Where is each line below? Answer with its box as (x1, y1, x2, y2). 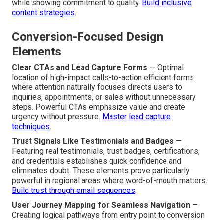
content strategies (12, 7, 75, 17)
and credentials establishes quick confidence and (12, 156, 181, 165)
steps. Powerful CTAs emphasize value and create (12, 102, 185, 111)
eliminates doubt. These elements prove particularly (12, 165, 190, 175)
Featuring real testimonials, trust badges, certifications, (12, 146, 200, 156)
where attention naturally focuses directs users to (12, 82, 182, 92)
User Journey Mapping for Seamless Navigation (12, 200, 190, 210)
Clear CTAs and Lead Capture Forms (12, 62, 147, 72)
